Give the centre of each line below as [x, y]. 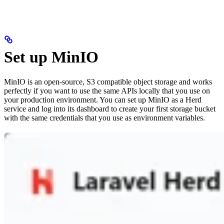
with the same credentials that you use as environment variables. [104, 117]
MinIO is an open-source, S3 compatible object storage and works [108, 81]
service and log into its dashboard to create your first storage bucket [110, 108]
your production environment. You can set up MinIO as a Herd [103, 99]
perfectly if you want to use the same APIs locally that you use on [107, 90]
